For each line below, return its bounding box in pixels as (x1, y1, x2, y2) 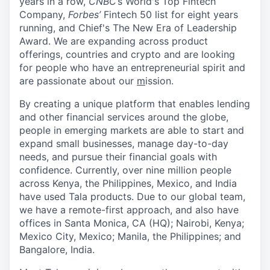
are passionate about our (19, 75, 137, 87)
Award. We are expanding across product (19, 35, 208, 47)
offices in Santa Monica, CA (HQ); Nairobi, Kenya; (19, 217, 244, 229)
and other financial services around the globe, (19, 111, 228, 123)
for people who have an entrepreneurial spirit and (19, 61, 245, 74)
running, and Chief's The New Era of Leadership (19, 22, 237, 34)
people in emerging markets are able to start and (19, 124, 244, 136)
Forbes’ (68, 8, 104, 20)
